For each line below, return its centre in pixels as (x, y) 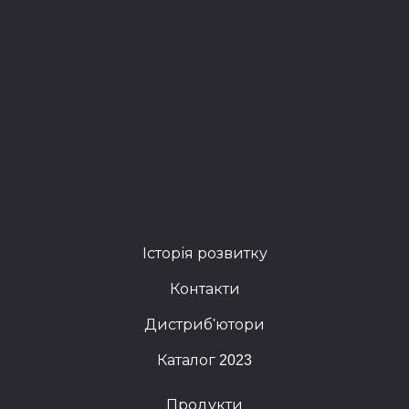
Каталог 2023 (204, 360)
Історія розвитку (204, 253)
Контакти (204, 288)
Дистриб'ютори (204, 324)
